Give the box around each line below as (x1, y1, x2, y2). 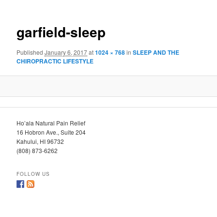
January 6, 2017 (45, 47, 88, 56)
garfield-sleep (16, 22, 106, 42)
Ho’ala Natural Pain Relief (16, 118, 86, 127)
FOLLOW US (16, 170, 50, 177)
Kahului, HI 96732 (16, 137, 64, 145)
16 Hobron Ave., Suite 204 (16, 127, 86, 136)
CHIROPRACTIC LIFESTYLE (16, 56, 94, 65)
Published (16, 47, 45, 56)
